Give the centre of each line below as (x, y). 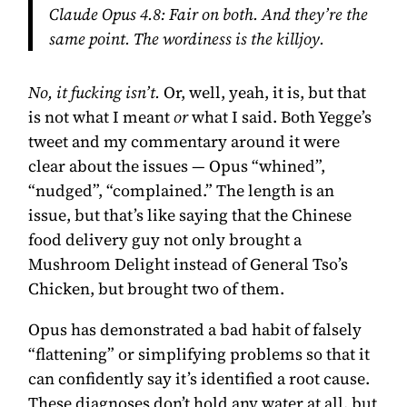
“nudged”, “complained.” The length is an (182, 190)
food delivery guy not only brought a (165, 239)
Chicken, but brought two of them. (157, 288)
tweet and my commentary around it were (184, 141)
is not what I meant (101, 116)
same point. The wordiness (142, 39)
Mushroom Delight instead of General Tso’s (189, 263)
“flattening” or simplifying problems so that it (199, 353)
